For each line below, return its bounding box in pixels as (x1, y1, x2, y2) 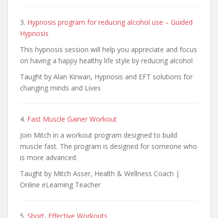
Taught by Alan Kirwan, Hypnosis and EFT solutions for (20, 72, 193, 81)
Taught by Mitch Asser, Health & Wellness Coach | (20, 169, 180, 178)
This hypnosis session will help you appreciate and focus (20, 45, 197, 54)
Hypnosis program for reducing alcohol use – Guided (27, 18, 193, 27)
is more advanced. (20, 153, 77, 162)
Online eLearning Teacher (20, 180, 101, 189)
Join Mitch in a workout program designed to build (20, 130, 177, 140)
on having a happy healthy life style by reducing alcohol (20, 56, 193, 65)
